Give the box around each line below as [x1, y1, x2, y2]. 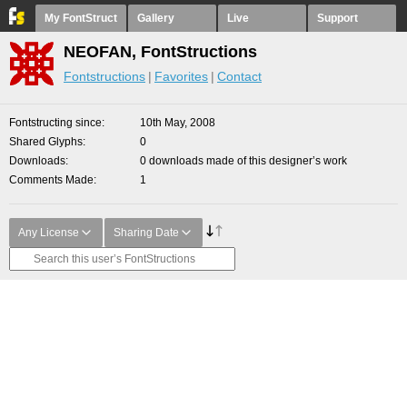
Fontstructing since [9, 116, 102, 129]
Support [317, 12, 358, 25]
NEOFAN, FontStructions [64, 43, 257, 61]
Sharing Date [114, 226, 179, 239]
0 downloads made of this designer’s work [140, 154, 347, 167]
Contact [217, 69, 262, 84]
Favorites [154, 69, 208, 84]
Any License [18, 226, 79, 239]
